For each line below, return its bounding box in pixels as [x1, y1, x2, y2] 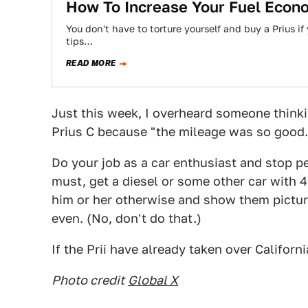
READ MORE [66, 57, 116, 69]
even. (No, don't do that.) [52, 211, 201, 225]
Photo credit [52, 273, 124, 287]
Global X [128, 273, 178, 287]
